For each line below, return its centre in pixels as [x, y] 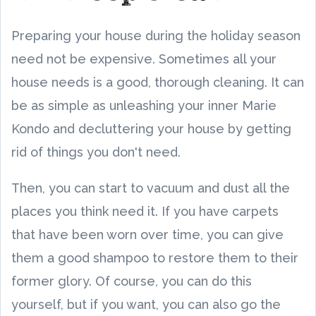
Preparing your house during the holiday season [156, 36]
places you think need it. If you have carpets [145, 211]
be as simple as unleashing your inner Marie [144, 105]
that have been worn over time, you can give [147, 235]
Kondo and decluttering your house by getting [151, 129]
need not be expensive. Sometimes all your [144, 59]
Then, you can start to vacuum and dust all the [151, 188]
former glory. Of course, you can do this [132, 281]
